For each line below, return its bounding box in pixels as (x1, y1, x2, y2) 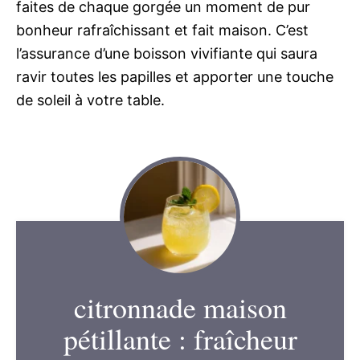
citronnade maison (73, 288, 287, 326)
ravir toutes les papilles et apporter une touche (16, 68, 333, 85)
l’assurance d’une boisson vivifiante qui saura (16, 45, 317, 62)
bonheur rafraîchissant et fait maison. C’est (16, 22, 309, 39)
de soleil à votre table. (16, 92, 165, 108)
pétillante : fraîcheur (63, 319, 297, 358)
